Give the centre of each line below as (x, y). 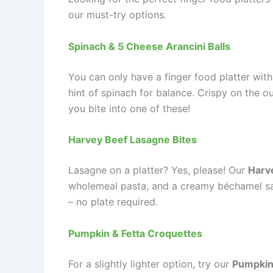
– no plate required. (113, 202)
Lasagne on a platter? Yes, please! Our (158, 170)
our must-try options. (117, 14)
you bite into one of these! (129, 108)
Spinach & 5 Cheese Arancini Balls (149, 46)
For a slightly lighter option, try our (150, 264)
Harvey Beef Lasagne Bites (133, 140)
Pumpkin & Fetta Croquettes (135, 233)
